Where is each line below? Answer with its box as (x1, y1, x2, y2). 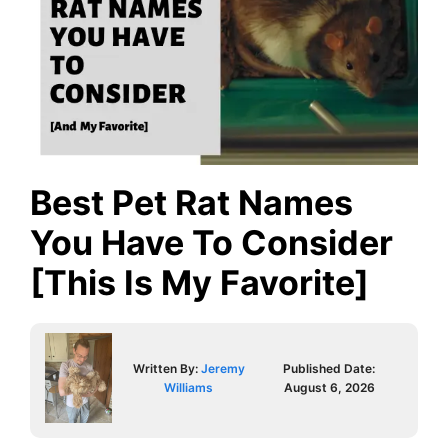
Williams (164, 379, 214, 395)
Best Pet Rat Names (30, 181, 353, 223)
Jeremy (200, 360, 245, 376)
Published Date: (283, 360, 376, 376)
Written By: (132, 360, 201, 376)
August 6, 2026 (283, 379, 375, 395)
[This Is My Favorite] (30, 261, 369, 303)
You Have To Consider (30, 221, 393, 263)
